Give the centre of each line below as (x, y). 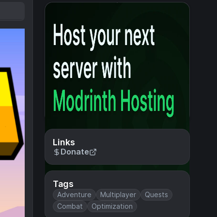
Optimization (112, 206)
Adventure (74, 194)
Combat (70, 206)
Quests (156, 194)
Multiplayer (118, 194)
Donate (75, 152)
